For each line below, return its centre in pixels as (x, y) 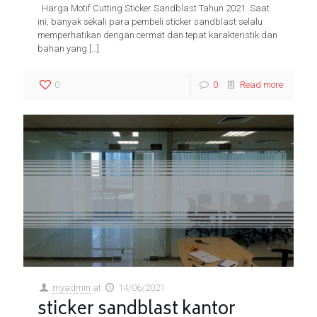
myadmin (72, 287)
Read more (261, 85)
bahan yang (62, 48)
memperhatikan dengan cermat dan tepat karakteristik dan (157, 35)
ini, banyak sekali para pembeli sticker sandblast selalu (150, 22)
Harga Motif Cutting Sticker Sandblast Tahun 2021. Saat (154, 8)
